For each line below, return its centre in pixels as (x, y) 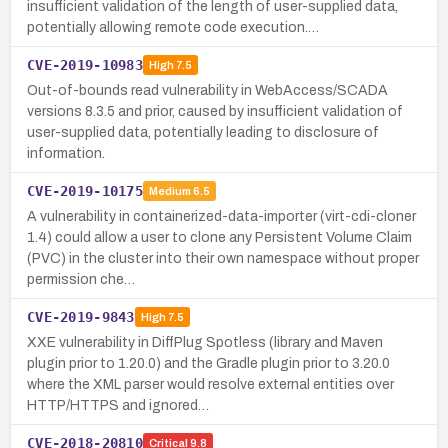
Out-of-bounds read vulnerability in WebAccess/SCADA (207, 90)
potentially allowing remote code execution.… (173, 27)
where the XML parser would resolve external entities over (210, 384)
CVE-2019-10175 (85, 190)
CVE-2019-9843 (81, 316)
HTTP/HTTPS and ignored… (118, 405)
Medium (169, 191)
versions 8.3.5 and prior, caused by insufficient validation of (215, 111)
